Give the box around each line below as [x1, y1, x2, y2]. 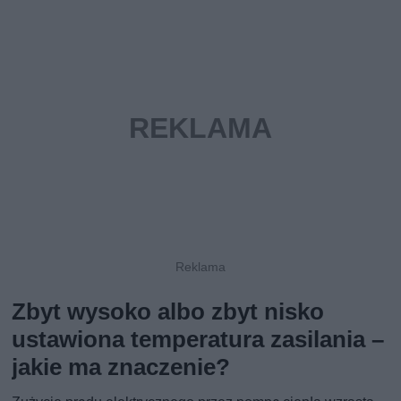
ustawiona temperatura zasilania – [12, 325, 385, 353]
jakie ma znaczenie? [12, 353, 231, 380]
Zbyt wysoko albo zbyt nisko [12, 297, 325, 325]
